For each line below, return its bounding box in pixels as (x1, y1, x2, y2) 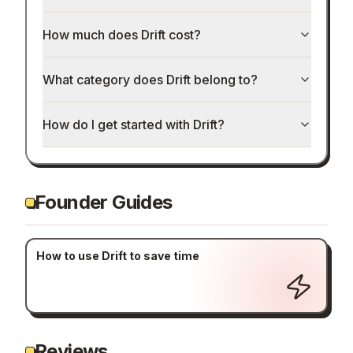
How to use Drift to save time (35, 249, 199, 263)
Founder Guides (35, 190, 173, 214)
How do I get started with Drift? (42, 117, 225, 133)
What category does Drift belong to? (42, 72, 258, 88)
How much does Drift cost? (42, 27, 201, 43)
